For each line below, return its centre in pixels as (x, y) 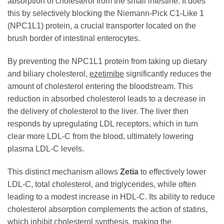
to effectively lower (172, 171)
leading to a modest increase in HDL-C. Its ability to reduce (111, 196)
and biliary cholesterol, (48, 73)
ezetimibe (107, 73)
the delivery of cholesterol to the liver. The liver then (98, 111)
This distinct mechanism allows (64, 171)
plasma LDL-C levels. (46, 148)
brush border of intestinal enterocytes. (74, 38)
